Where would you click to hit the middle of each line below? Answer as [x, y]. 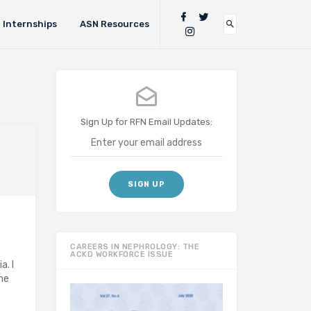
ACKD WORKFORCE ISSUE [121, 254]
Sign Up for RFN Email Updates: [146, 122]
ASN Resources [114, 24]
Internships [30, 24]
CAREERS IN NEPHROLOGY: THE [135, 247]
